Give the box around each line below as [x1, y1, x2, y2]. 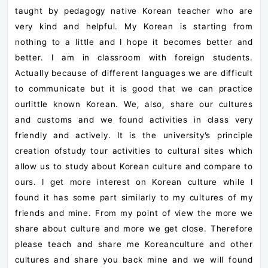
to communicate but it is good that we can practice [15, 83, 253, 93]
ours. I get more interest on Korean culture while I [15, 176, 253, 187]
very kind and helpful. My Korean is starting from [15, 21, 253, 31]
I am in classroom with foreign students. [51, 52, 253, 62]
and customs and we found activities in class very [15, 114, 253, 124]
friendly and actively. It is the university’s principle [15, 130, 253, 140]
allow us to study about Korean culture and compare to [15, 161, 253, 171]
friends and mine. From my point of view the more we [15, 208, 253, 218]
